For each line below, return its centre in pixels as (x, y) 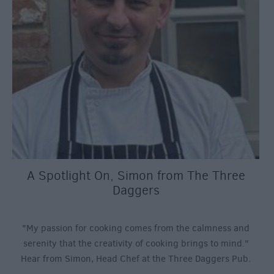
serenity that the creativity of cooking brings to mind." (136, 244)
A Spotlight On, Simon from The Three (136, 176)
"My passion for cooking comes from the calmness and (136, 228)
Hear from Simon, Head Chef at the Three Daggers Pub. (136, 259)
